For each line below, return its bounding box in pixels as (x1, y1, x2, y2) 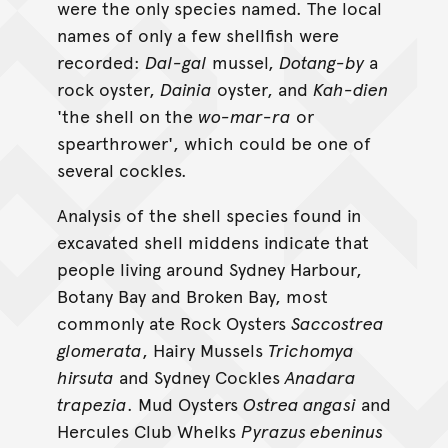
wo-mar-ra (197, 103, 291, 129)
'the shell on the (56, 103, 198, 129)
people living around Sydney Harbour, (56, 256, 362, 282)
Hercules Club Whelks (56, 418, 241, 444)
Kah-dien (312, 76, 388, 102)
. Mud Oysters (126, 391, 243, 417)
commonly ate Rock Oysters (56, 310, 291, 336)
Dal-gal (144, 49, 207, 75)
